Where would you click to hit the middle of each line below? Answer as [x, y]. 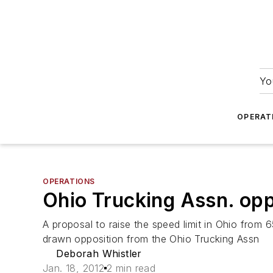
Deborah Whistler [99, 253]
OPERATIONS [69, 181]
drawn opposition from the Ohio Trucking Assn [151, 239]
